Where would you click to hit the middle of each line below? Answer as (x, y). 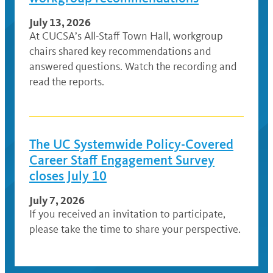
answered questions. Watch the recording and (133, 67)
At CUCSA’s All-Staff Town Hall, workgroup (126, 36)
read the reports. (67, 82)
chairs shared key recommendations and (120, 51)
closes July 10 (68, 176)
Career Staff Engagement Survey (122, 160)
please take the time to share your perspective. (135, 229)
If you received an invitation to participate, (127, 214)
